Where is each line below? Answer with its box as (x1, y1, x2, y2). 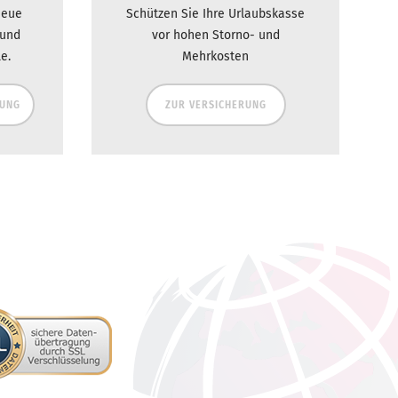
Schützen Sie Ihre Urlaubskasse (126, 6, 305, 22)
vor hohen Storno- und (151, 28, 280, 44)
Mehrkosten (182, 49, 249, 65)
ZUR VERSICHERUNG (164, 99, 267, 112)
